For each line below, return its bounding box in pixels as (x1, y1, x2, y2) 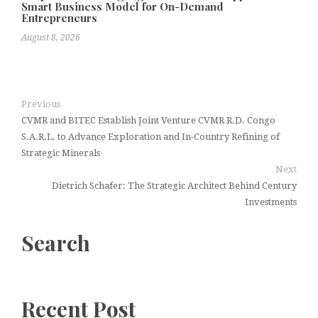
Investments (245, 197, 297, 207)
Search (21, 229, 90, 257)
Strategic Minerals (21, 148, 100, 158)
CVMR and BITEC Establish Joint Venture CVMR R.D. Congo (21, 115, 275, 126)
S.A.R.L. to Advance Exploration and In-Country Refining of (21, 131, 280, 142)
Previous (21, 99, 60, 109)
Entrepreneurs (21, 11, 97, 25)
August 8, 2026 (21, 33, 80, 43)
